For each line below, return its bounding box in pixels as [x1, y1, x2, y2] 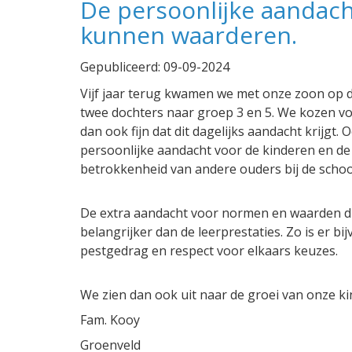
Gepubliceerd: [80, 58, 163, 76]
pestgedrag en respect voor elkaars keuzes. [80, 242, 338, 260]
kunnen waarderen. [80, 19, 297, 52]
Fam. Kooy [80, 311, 140, 329]
